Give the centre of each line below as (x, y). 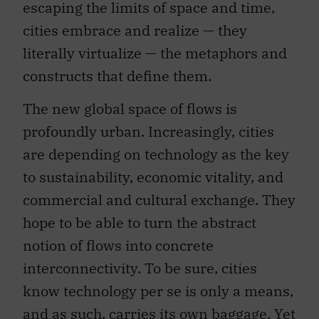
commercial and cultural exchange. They (159, 192)
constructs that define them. (117, 68)
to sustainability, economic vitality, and (153, 169)
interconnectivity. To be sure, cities (140, 261)
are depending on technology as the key (156, 147)
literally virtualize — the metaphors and (155, 46)
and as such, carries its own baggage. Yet (159, 306)
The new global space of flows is (130, 101)
